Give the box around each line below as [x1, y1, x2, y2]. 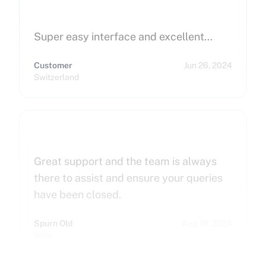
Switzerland [34, 72, 79, 82]
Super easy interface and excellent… [34, 30, 213, 43]
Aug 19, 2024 [182, 218, 232, 228]
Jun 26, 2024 [184, 61, 232, 70]
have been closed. [34, 188, 121, 201]
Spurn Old [34, 218, 72, 228]
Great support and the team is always [34, 155, 217, 167]
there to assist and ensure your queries [34, 172, 223, 184]
